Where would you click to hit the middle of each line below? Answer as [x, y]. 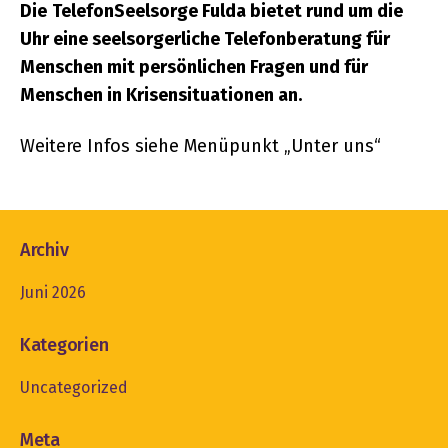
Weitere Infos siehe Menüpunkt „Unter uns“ [200, 145]
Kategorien [64, 344]
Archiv [44, 249]
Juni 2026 [53, 292]
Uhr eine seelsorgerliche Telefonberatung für [205, 39]
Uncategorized [74, 387]
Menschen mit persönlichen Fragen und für [194, 67]
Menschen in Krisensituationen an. [161, 95]
